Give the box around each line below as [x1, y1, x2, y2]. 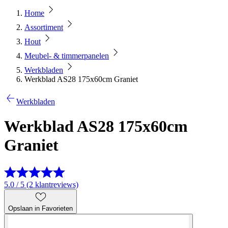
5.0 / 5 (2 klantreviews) [4, 180, 78, 189]
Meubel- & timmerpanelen [24, 51, 109, 60]
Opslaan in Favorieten [8, 204, 73, 212]
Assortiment [24, 23, 63, 32]
